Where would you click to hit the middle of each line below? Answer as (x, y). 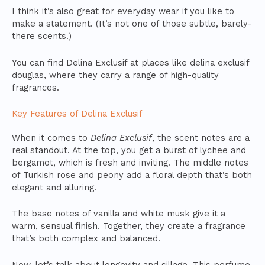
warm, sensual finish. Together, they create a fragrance (129, 226)
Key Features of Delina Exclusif (77, 113)
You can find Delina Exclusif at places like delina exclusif (130, 62)
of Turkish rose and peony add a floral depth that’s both (132, 175)
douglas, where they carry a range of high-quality (115, 75)
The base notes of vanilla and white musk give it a (119, 214)
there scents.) (42, 36)
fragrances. (35, 87)
